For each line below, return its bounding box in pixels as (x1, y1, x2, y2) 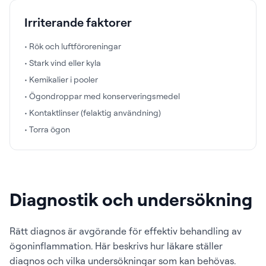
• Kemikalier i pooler (24, 74, 98, 84)
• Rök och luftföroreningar (24, 41, 121, 51)
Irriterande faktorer (24, 15, 132, 30)
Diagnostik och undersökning (9, 188, 252, 210)
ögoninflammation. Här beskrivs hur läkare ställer (9, 240, 223, 252)
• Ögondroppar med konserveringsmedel (24, 91, 180, 101)
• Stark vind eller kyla (24, 58, 101, 68)
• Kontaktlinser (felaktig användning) (24, 107, 161, 118)
